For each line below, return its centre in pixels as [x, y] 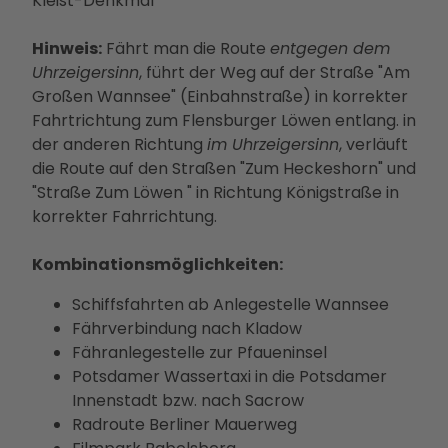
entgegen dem [330, 48]
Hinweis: [67, 48]
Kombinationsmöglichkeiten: [157, 264]
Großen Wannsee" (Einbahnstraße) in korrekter [220, 96]
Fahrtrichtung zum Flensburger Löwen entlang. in [224, 120]
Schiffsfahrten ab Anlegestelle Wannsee [230, 304]
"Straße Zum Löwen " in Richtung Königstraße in [215, 192]
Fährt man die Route [186, 48]
